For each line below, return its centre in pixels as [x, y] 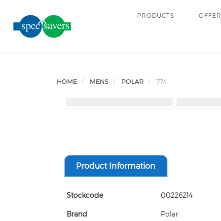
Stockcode [85, 195]
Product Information [116, 166]
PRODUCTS [156, 15]
